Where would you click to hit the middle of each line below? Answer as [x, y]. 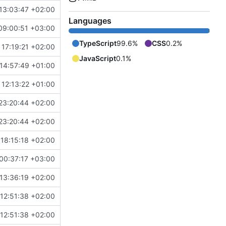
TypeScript [98, 43]
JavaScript [98, 59]
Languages [90, 21]
